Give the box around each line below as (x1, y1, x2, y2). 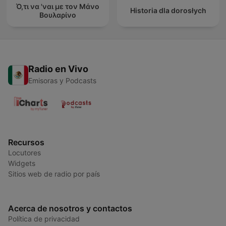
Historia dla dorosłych (130, 6, 206, 15)
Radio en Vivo (28, 64, 88, 75)
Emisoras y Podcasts (28, 76, 96, 85)
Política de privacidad (8, 214, 80, 223)
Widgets (8, 159, 35, 168)
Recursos (8, 137, 44, 148)
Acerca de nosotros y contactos (8, 203, 132, 214)
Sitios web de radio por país (8, 169, 100, 179)
